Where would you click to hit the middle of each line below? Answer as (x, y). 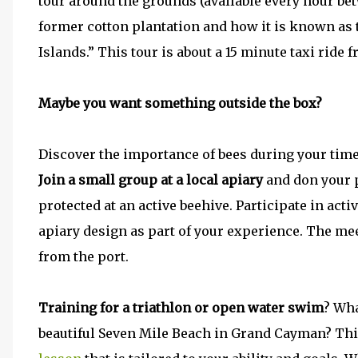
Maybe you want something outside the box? (180, 103)
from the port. (84, 257)
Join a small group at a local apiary (151, 180)
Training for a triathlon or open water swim (181, 308)
